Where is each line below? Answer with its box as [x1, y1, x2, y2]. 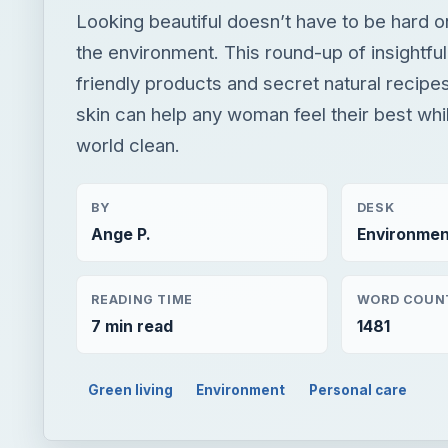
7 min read [91, 316, 174, 336]
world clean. [76, 133, 180, 156]
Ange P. [91, 225, 152, 245]
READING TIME [91, 291, 193, 307]
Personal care [309, 381, 408, 398]
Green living [87, 381, 173, 398]
